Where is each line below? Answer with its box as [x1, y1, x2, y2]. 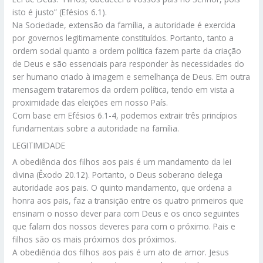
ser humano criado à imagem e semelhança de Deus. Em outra [12, 70, 251, 82]
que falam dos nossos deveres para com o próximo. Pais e [12, 221, 236, 232]
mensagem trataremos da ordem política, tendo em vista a [12, 83, 235, 95]
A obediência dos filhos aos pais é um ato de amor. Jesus [12, 247, 230, 258]
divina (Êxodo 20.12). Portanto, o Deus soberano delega [12, 169, 223, 181]
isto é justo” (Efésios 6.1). [12, 6, 107, 18]
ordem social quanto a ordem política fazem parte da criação [12, 45, 242, 56]
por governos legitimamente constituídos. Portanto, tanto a [12, 32, 234, 43]
